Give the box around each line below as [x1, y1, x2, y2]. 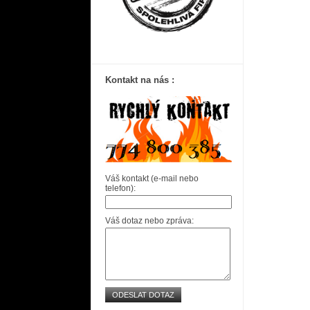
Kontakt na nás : [105, 75, 174, 85]
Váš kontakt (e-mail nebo [105, 174, 199, 183]
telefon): [105, 183, 136, 193]
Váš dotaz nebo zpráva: [105, 216, 194, 226]
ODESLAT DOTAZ [112, 291, 174, 299]
